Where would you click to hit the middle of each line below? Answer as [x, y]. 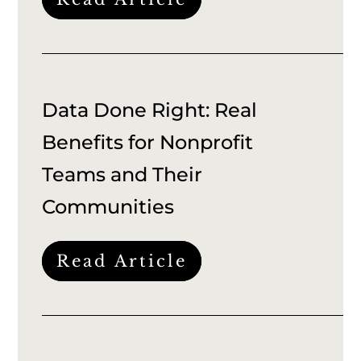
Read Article [122, 261]
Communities [108, 206]
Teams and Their [122, 174]
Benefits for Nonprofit [148, 142]
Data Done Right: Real [150, 110]
